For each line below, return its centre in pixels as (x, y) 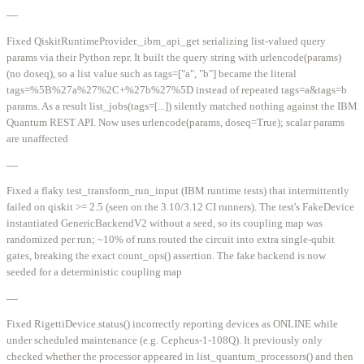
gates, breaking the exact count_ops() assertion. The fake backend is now (166, 255)
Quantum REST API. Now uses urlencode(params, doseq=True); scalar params (175, 122)
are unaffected (37, 138)
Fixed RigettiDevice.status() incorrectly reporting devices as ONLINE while (172, 324)
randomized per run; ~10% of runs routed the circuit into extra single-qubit (171, 239)
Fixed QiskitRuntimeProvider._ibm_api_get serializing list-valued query (166, 41)
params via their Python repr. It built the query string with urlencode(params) (174, 57)
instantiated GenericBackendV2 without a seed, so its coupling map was (165, 223)
